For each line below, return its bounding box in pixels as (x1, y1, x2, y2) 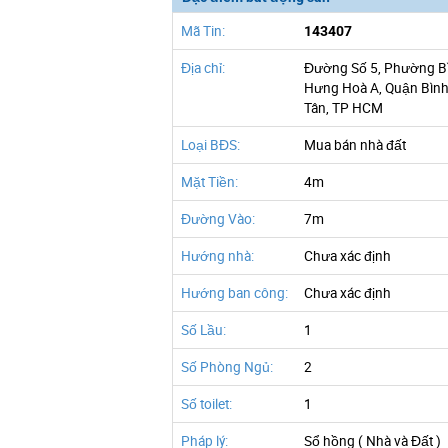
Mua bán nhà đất (304, 136, 406, 154)
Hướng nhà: (181, 247, 254, 265)
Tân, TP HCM (304, 99, 383, 117)
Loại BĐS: (181, 136, 240, 154)
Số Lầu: (181, 321, 226, 339)
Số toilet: (181, 395, 232, 413)
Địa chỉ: (181, 59, 225, 77)
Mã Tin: (181, 22, 225, 40)
